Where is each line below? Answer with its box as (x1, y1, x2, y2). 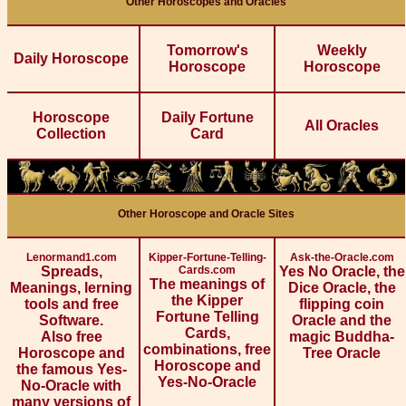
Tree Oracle (303, 344, 381, 361)
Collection (36, 125, 106, 141)
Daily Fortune (160, 109, 254, 125)
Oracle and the (292, 312, 391, 328)
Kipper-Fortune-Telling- (148, 250, 266, 264)
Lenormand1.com (25, 250, 117, 264)
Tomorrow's (166, 42, 248, 58)
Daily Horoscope (14, 50, 129, 66)
